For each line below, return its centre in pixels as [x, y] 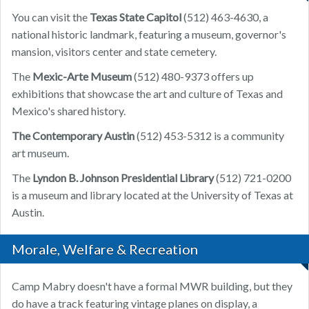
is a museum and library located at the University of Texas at [152, 195]
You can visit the [51, 17]
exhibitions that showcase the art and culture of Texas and [147, 94]
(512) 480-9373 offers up [193, 77]
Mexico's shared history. [69, 111]
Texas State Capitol [136, 17]
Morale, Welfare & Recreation [105, 249]
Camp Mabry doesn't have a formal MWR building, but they [152, 286]
